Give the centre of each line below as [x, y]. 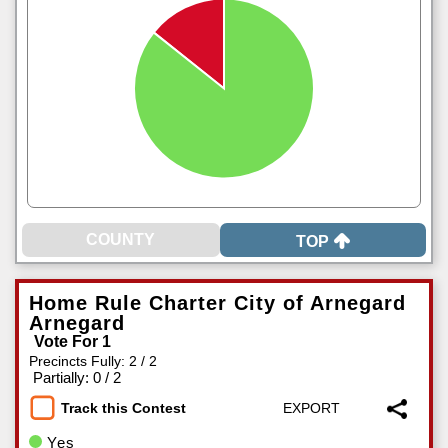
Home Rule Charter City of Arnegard [217, 302]
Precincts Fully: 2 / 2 [93, 360]
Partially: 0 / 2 [77, 377]
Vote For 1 [72, 341]
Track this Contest [123, 407]
